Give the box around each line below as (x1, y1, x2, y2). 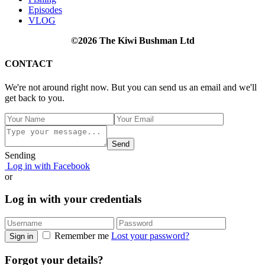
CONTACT (5, 59, 53, 69)
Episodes (28, 4, 62, 15)
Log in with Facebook (5, 160, 90, 171)
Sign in (9, 231, 33, 241)
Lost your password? (111, 230, 189, 241)
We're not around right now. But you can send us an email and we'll (5, 82, 257, 92)
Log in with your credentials (5, 193, 141, 206)
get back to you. (5, 92, 64, 103)
